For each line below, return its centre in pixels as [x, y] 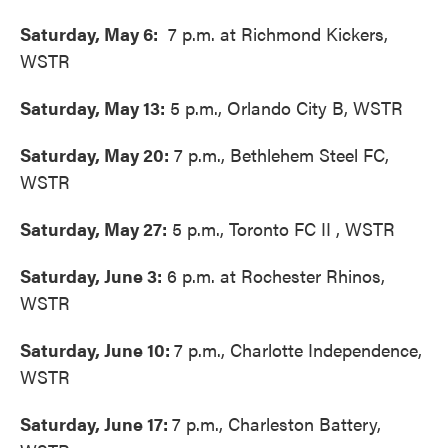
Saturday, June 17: [96, 423]
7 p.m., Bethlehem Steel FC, [279, 154]
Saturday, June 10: [97, 349]
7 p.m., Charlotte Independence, [298, 349]
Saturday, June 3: [91, 275]
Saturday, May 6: [89, 33]
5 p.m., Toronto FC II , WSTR [281, 228]
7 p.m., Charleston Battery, [276, 423]
